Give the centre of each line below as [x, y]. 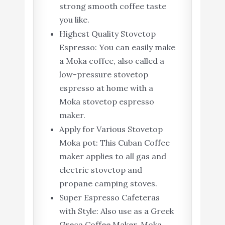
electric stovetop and [100, 170]
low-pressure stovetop [103, 74]
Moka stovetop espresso [106, 101]
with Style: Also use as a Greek [116, 211]
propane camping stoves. [108, 183]
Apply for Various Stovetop [111, 129]
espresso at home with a [106, 88]
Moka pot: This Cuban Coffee [114, 142]
